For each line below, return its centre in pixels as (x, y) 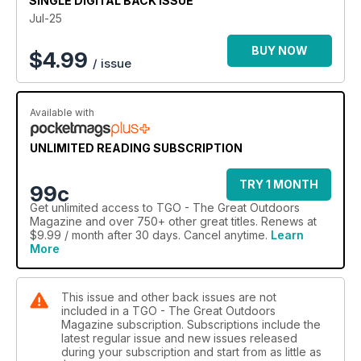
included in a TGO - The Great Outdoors (168, 310)
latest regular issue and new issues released (179, 338)
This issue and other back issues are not (169, 297)
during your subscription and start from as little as (191, 351)
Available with (62, 112)
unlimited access (95, 207)
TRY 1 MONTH (279, 184)
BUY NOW (280, 50)
